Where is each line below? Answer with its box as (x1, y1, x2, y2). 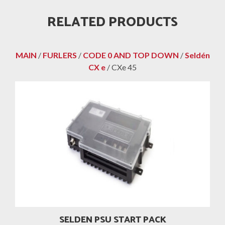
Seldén (184, 50, 210, 60)
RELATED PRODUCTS (47, 11, 178, 33)
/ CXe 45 (105, 62, 137, 72)
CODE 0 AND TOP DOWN (82, 50, 179, 60)
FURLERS (42, 50, 77, 60)
